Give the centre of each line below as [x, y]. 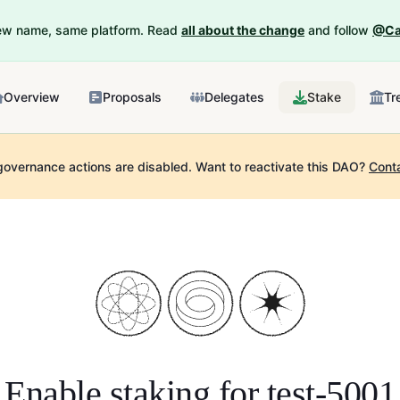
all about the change [243, 30]
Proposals [132, 97]
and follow [338, 30]
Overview [32, 97]
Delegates [234, 97]
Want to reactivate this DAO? [279, 167]
